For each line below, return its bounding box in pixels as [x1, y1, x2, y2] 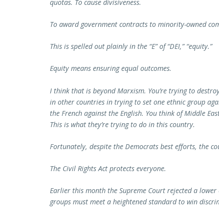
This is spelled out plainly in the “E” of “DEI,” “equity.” [50, 42, 212, 51]
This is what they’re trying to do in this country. [50, 119, 195, 129]
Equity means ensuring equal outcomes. [50, 64, 172, 73]
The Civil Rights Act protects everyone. [50, 164, 168, 174]
